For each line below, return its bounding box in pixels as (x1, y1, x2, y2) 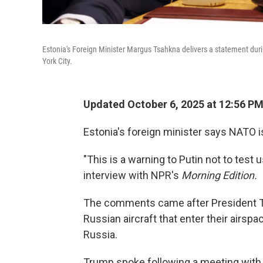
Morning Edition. (181, 169, 259, 181)
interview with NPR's (83, 169, 181, 181)
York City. (42, 56, 72, 66)
